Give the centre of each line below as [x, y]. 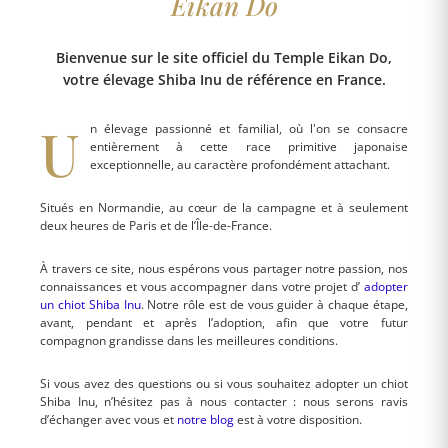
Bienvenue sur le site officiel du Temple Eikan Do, [224, 58]
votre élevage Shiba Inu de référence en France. [224, 80]
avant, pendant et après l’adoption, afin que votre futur [224, 323]
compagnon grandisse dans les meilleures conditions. [189, 341]
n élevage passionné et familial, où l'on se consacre [249, 129]
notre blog [206, 420]
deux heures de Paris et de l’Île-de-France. [156, 226]
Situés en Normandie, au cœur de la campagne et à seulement [224, 208]
